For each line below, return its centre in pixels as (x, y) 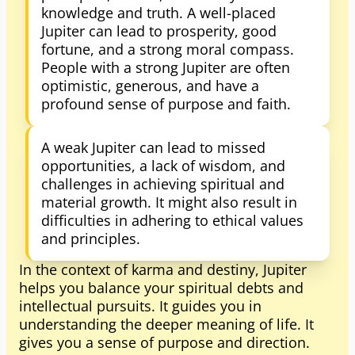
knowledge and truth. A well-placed (158, 13)
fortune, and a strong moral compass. (168, 49)
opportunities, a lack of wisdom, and (163, 166)
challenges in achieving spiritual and (163, 184)
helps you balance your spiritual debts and (161, 288)
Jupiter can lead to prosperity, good (159, 31)
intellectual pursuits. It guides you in (140, 306)
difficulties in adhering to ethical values (172, 220)
